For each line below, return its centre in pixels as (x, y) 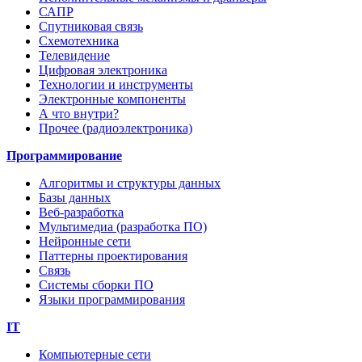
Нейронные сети (85, 242)
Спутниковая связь (91, 27)
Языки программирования (112, 300)
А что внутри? (79, 114)
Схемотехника (79, 41)
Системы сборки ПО (96, 285)
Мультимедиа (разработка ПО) (123, 227)
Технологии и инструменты (116, 85)
